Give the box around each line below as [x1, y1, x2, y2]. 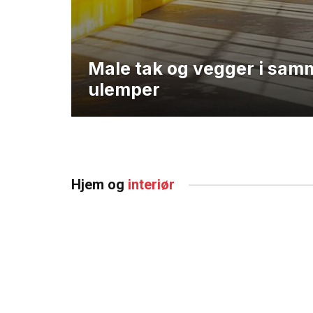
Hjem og [71, 176, 128, 194]
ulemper [88, 79, 160, 101]
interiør [128, 176, 175, 194]
